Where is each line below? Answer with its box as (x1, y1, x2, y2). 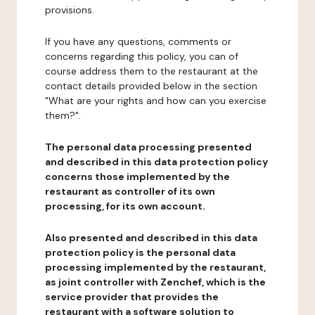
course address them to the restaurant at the (45, 65, 258, 77)
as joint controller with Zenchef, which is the (45, 276, 266, 288)
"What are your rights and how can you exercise (45, 94, 266, 107)
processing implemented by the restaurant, (45, 261, 266, 274)
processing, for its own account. (45, 200, 205, 212)
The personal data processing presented (45, 141, 252, 153)
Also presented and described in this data (45, 231, 257, 244)
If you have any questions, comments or (45, 35, 231, 48)
